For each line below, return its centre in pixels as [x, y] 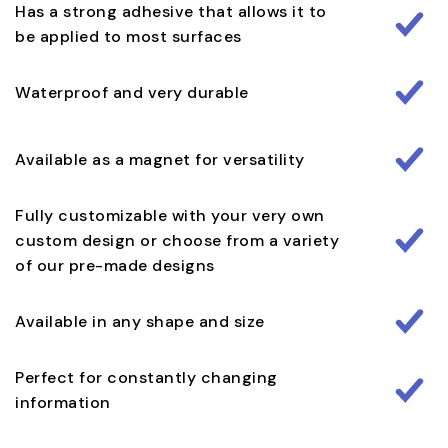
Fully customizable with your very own [170, 215]
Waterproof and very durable [132, 92]
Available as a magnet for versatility [160, 159]
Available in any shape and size [140, 321]
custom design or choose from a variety [177, 240]
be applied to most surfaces [128, 36]
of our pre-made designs [115, 265]
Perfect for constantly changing [146, 377]
